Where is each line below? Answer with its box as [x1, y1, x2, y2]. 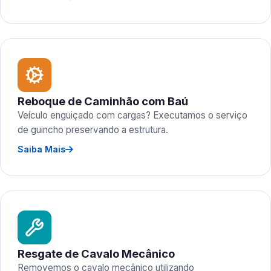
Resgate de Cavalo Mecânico [18, 247, 175, 260]
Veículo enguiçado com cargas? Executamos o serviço [18, 109, 247, 121]
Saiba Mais [18, 144, 65, 154]
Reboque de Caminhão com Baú [18, 94, 188, 108]
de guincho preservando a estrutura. [18, 124, 168, 135]
